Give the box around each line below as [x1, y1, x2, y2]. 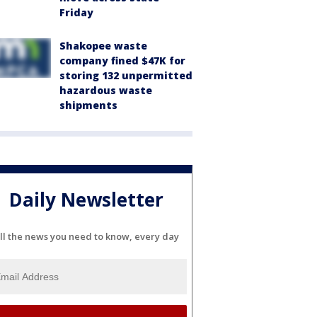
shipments [59, 98, 117, 112]
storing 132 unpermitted [59, 69, 192, 82]
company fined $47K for [59, 54, 185, 67]
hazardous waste [59, 83, 152, 97]
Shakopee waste [59, 39, 147, 52]
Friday [59, 6, 93, 19]
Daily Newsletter [9, 187, 163, 213]
